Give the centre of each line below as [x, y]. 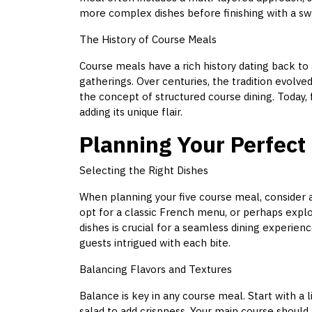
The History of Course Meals [148, 40]
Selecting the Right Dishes [144, 171]
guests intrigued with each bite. [155, 243]
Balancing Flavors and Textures [156, 270]
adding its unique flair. [131, 112]
